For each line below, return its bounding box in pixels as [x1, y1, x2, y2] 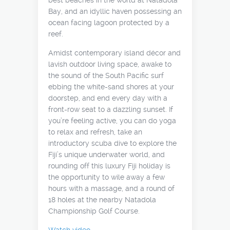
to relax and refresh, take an [48, 128, 142, 136]
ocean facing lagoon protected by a [48, 18, 169, 27]
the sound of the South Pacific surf [48, 71, 164, 80]
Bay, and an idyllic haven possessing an [48, 7, 182, 15]
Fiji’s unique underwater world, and [48, 150, 165, 159]
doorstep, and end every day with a [48, 94, 167, 102]
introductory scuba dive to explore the [48, 139, 177, 147]
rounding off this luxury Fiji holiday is [48, 162, 170, 170]
